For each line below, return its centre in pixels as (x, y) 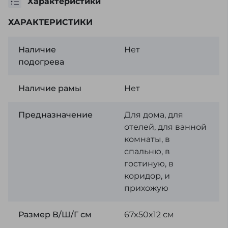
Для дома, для (153, 115)
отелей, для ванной (165, 127)
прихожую (146, 188)
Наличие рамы (50, 88)
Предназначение (55, 115)
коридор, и (147, 176)
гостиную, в (149, 164)
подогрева (41, 62)
